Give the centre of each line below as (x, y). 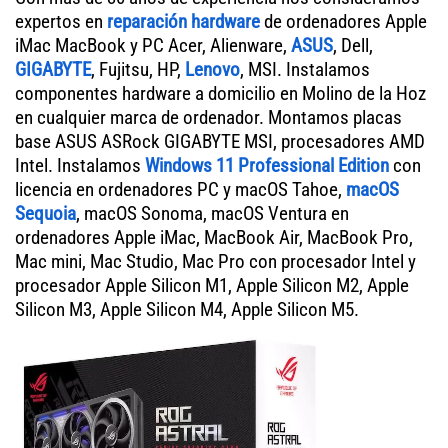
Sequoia (45, 213)
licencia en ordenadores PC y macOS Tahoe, (180, 189)
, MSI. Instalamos (305, 69)
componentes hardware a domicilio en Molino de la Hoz (220, 93)
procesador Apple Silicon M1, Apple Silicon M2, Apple (212, 285)
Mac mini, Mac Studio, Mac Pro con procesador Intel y (215, 261)
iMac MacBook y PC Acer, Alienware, (153, 45)
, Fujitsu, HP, (138, 69)
